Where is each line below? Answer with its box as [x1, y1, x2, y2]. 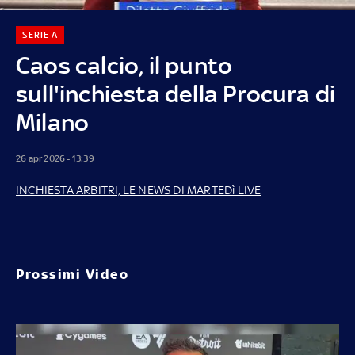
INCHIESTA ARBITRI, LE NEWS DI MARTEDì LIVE [16, 182, 261, 197]
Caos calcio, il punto [16, 51, 233, 79]
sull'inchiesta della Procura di [16, 79, 336, 108]
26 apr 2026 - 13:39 [16, 152, 94, 164]
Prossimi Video [16, 265, 128, 282]
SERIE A [21, 29, 58, 40]
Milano [16, 108, 90, 136]
